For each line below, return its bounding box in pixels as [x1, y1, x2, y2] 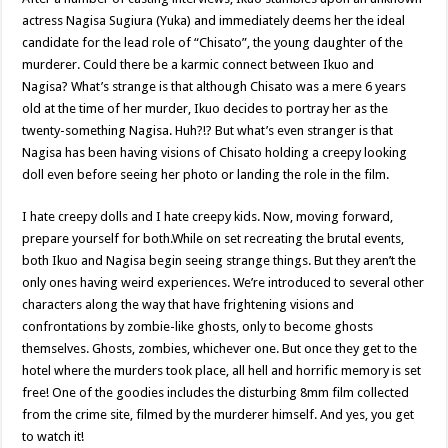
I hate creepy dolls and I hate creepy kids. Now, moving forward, [22, 209, 394, 224]
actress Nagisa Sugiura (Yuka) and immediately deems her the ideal [22, 13, 406, 28]
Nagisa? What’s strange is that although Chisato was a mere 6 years [22, 79, 407, 94]
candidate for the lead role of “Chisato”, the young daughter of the [22, 35, 404, 50]
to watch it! [22, 429, 88, 444]
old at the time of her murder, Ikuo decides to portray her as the [22, 101, 389, 116]
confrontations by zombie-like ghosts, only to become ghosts [22, 319, 374, 334]
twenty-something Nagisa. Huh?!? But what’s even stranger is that [22, 123, 394, 138]
